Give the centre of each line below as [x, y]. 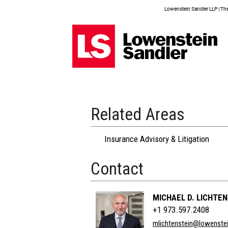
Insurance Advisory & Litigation [157, 139]
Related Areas [138, 114]
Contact [117, 169]
